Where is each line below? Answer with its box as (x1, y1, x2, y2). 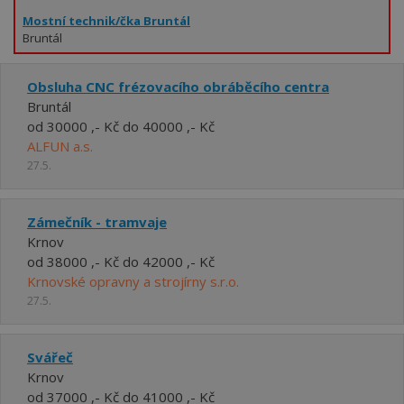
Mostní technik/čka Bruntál (23, 12, 190, 29)
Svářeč (27, 348, 73, 366)
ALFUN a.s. (27, 137, 93, 155)
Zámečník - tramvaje (27, 213, 167, 231)
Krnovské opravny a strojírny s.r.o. (27, 272, 239, 290)
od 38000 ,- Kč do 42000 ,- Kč (27, 252, 215, 271)
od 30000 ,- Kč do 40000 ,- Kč (27, 117, 215, 135)
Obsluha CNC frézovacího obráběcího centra (27, 78, 329, 96)
